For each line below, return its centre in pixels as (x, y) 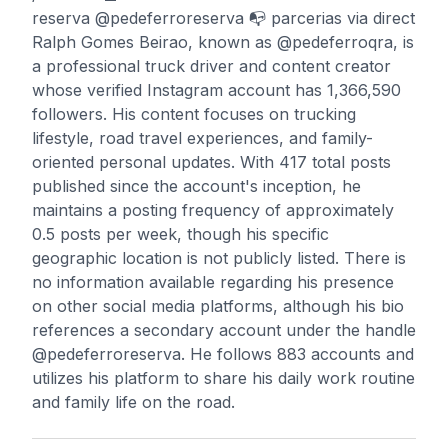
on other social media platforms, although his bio (218, 306)
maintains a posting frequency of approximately (213, 210)
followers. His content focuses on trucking (194, 114)
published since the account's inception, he (196, 186)
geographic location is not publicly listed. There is (219, 258)
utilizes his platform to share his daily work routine (223, 378)
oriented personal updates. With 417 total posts (211, 162)
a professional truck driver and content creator (211, 66)
